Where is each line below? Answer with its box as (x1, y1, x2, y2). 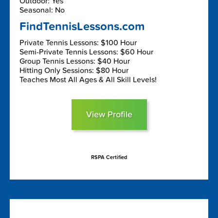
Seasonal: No (19, 5, 65, 15)
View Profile (86, 109, 132, 120)
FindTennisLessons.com (19, 19, 145, 34)
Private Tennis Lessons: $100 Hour (19, 37, 137, 48)
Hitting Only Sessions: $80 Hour (19, 65, 128, 75)
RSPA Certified (91, 154, 127, 161)
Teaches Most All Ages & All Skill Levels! (19, 74, 157, 85)
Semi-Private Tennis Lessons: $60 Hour (19, 47, 153, 57)
